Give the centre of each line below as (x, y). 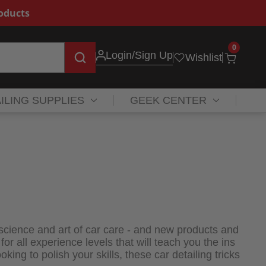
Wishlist (204, 57)
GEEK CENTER (169, 101)
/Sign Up (152, 55)
